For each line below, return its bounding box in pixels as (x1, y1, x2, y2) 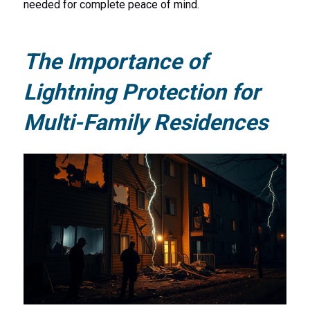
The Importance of (23, 48, 208, 75)
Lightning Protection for (23, 78, 260, 105)
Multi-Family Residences (23, 109, 268, 136)
